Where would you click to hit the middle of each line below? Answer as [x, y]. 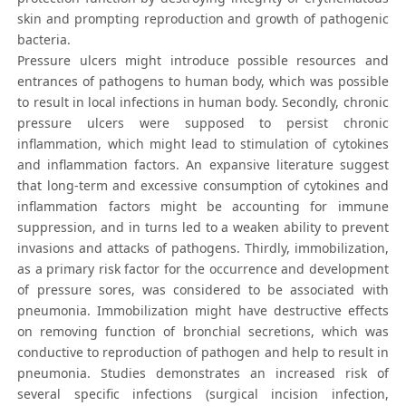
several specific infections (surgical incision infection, [203, 394]
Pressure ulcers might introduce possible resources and [203, 61]
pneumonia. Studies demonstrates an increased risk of [203, 373]
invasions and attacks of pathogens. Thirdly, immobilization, [203, 248]
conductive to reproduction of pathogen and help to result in [203, 353]
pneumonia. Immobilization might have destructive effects [203, 311]
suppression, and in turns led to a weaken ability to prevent [203, 227]
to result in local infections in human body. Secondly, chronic [203, 102]
